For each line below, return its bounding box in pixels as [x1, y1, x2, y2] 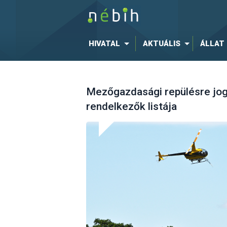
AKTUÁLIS [142, 39, 180, 48]
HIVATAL [88, 39, 120, 48]
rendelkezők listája [86, 100, 177, 113]
